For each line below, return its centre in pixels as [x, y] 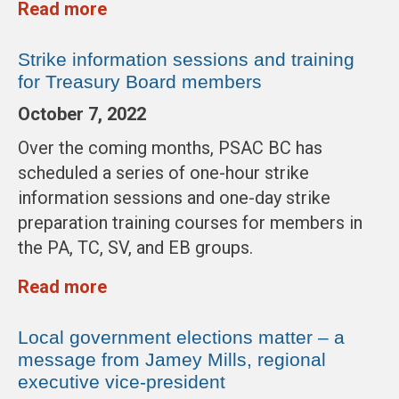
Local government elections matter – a [181, 337]
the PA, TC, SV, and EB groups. [135, 248]
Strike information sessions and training [186, 59]
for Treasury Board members [140, 81]
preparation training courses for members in [190, 223]
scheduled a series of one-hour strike [163, 173]
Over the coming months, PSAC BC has [170, 148]
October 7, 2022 [82, 114]
